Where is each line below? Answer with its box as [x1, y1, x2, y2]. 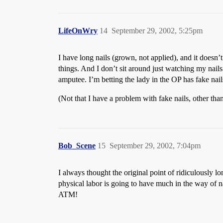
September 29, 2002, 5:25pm [111, 26, 203, 35]
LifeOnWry [58, 26, 98, 35]
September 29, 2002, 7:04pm [110, 141, 201, 150]
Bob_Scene [58, 141, 96, 150]
